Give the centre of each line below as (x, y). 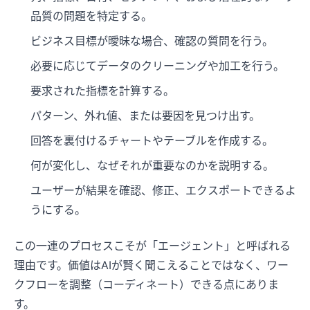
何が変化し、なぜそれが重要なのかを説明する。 (152, 166)
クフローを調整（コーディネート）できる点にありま (146, 285)
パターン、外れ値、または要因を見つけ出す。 (145, 116)
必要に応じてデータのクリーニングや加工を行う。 (157, 66)
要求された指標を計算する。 (102, 91)
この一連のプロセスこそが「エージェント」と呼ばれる (152, 246)
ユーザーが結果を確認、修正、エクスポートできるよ (163, 191)
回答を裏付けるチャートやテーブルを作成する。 (152, 141)
